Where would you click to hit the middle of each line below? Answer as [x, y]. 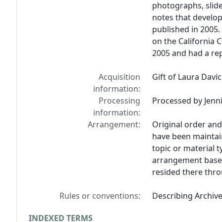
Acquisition [120, 77]
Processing [120, 101]
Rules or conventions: [100, 196]
